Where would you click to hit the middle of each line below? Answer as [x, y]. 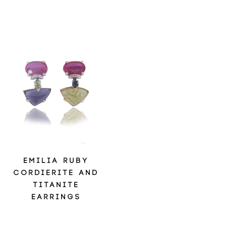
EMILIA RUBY [56, 161]
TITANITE [56, 185]
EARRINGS [56, 197]
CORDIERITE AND [56, 173]
